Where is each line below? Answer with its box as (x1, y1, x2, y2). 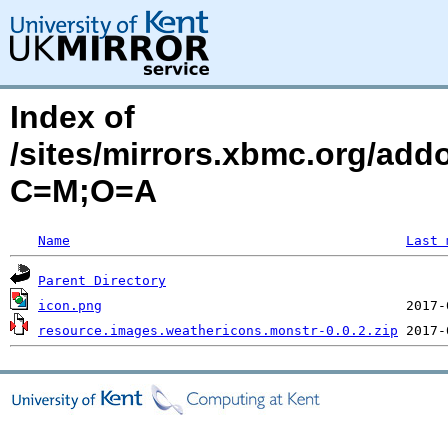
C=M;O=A (10, 173, 157, 209)
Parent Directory (38, 273, 166, 288)
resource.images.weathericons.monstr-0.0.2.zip (38, 323, 398, 338)
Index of (10, 99, 135, 135)
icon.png (38, 298, 102, 313)
